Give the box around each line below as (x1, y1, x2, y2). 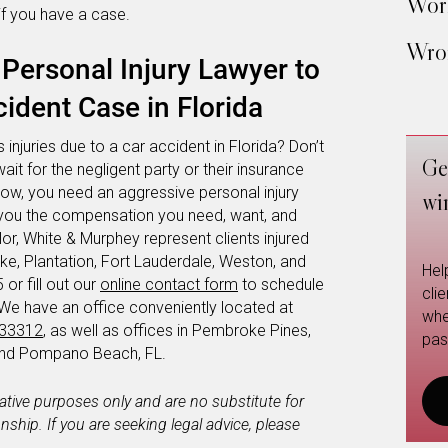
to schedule (238, 274, 324, 294)
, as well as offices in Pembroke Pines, (43, 320, 311, 340)
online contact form (100, 274, 238, 294)
